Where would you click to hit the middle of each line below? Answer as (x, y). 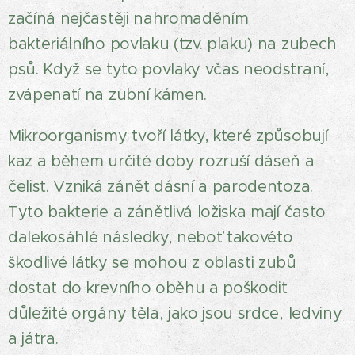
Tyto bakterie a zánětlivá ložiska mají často (167, 212)
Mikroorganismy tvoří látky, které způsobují (168, 136)
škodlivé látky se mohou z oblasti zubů (152, 263)
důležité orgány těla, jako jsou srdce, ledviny (175, 313)
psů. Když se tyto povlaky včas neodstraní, (169, 69)
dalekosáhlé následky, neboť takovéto (151, 237)
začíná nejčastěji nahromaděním (128, 19)
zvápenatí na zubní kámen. (107, 95)
